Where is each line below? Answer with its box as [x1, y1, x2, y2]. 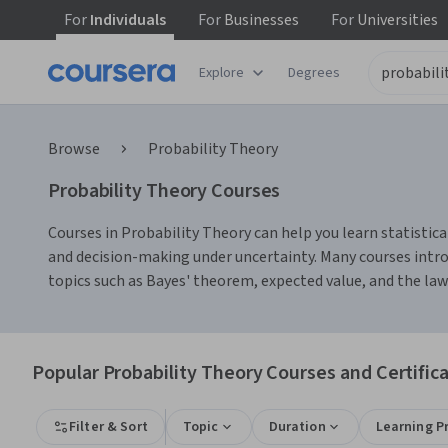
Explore [199, 62, 244, 83]
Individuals [87, 9, 166, 31]
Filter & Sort [69, 417, 148, 437]
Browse [48, 138, 100, 160]
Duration [268, 417, 326, 437]
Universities [354, 9, 438, 31]
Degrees [288, 62, 340, 83]
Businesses [221, 9, 299, 31]
